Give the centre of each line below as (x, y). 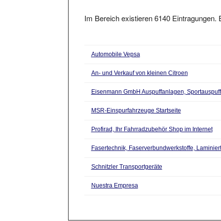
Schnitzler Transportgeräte (127, 158)
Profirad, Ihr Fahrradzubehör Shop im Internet (152, 120)
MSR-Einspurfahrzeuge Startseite (136, 101)
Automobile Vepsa (115, 45)
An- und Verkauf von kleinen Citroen (139, 64)
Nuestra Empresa (114, 176)
